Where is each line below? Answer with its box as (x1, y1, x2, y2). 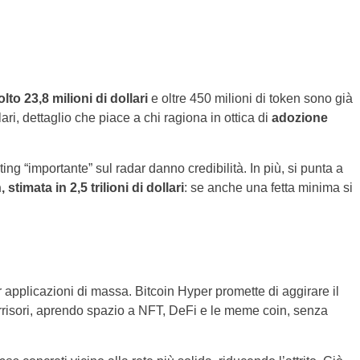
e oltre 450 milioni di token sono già (147, 92, 353, 105)
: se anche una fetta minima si (183, 181, 353, 194)
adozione (271, 111, 328, 125)
